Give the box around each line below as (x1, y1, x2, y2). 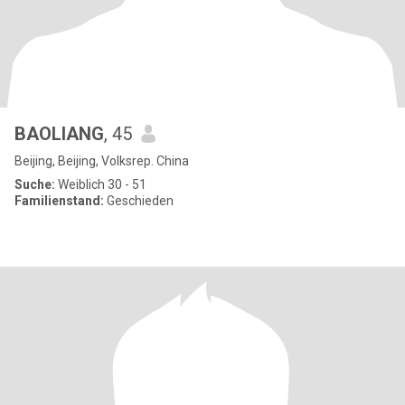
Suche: (14, 177, 55, 192)
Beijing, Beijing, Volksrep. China (14, 154, 189, 168)
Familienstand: (14, 193, 104, 208)
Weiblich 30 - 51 (55, 177, 146, 192)
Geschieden (104, 193, 174, 208)
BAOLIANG (14, 123, 104, 145)
